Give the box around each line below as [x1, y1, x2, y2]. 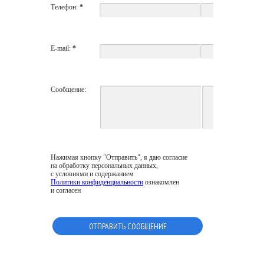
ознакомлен [143, 178, 179, 187]
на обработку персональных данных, [51, 161, 158, 170]
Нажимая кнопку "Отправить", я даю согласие [51, 153, 187, 162]
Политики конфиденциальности [51, 178, 143, 187]
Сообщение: [51, 85, 86, 94]
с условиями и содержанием [51, 170, 134, 179]
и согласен [51, 186, 81, 195]
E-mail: [51, 44, 71, 53]
